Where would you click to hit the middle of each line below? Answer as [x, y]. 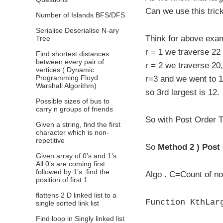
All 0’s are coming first [70, 164]
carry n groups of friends [74, 109]
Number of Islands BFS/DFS [80, 15]
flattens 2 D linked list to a [76, 195]
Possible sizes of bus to [73, 101]
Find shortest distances [72, 54]
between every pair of [70, 62]
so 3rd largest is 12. [182, 92]
